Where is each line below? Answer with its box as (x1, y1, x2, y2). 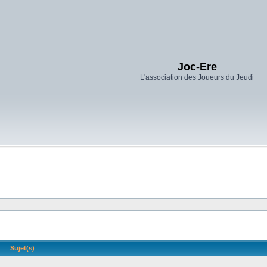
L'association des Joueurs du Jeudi (140, 73, 254, 82)
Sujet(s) (8, 244, 38, 252)
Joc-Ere (177, 61, 217, 73)
